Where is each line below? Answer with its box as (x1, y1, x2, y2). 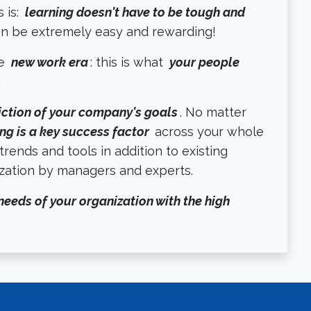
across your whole (151, 124, 264, 139)
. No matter (180, 104, 246, 119)
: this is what (90, 54, 167, 69)
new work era (11, 54, 88, 69)
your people (169, 54, 239, 69)
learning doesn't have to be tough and (25, 4, 245, 19)
